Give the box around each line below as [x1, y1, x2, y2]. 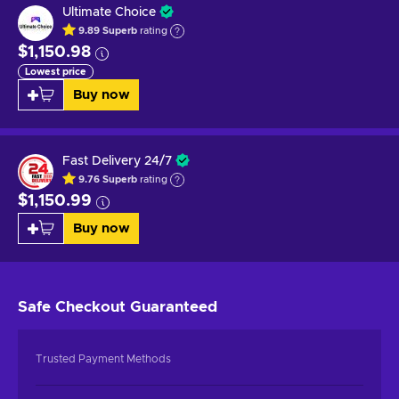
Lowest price [25, 66, 86, 77]
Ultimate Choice [62, 5, 156, 19]
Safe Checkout [18, 298, 130, 314]
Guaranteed [130, 298, 217, 314]
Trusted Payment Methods [36, 353, 171, 364]
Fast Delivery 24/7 [62, 154, 172, 167]
